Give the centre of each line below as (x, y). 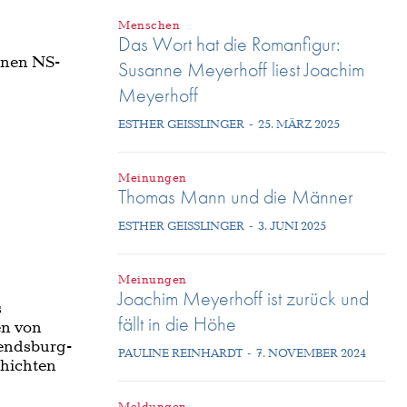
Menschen (149, 25)
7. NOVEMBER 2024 (311, 353)
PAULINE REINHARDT (180, 353)
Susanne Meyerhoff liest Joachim (241, 69)
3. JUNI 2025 (292, 226)
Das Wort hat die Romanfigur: (229, 44)
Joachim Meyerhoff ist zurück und (243, 298)
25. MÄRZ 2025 (299, 124)
